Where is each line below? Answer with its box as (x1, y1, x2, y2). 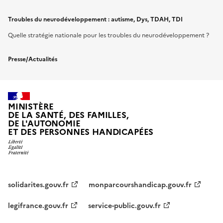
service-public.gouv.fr (88, 200, 161, 211)
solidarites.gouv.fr (8, 179, 69, 190)
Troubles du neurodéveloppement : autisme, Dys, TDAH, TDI (8, 15, 183, 24)
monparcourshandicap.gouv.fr (89, 179, 192, 190)
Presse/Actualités (8, 55, 57, 64)
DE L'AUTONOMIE (8, 117, 81, 130)
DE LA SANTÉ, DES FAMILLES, (8, 109, 129, 122)
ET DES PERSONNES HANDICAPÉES (8, 126, 154, 139)
